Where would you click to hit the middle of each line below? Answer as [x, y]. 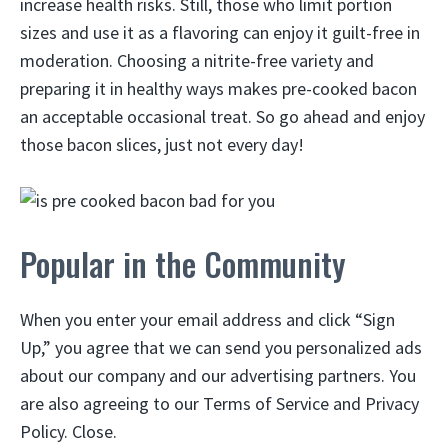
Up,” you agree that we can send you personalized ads [221, 348]
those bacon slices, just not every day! [162, 144]
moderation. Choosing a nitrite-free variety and [197, 60]
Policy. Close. [68, 432]
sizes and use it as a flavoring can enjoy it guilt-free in [220, 32]
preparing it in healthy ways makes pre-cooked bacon [218, 88]
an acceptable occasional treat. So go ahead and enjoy [222, 116]
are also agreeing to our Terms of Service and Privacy [219, 404]
